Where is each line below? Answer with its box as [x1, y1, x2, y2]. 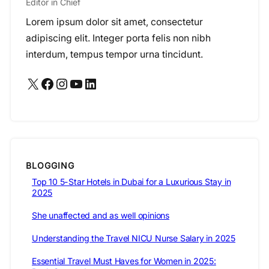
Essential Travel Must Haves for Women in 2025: [32, 256, 216, 267]
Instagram [54, 74, 67, 92]
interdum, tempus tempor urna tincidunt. [26, 49, 203, 61]
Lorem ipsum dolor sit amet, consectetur [26, 16, 203, 28]
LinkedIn [83, 74, 91, 92]
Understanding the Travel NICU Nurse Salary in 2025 [32, 233, 235, 244]
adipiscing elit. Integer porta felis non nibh [26, 32, 211, 44]
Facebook [40, 74, 47, 92]
